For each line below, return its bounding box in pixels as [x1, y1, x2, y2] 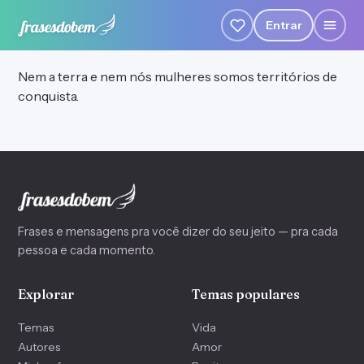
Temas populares [192, 285, 300, 302]
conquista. [18, 87, 79, 104]
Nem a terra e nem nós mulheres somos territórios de [18, 67, 337, 84]
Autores [18, 339, 60, 354]
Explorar [18, 285, 74, 302]
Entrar [265, 17, 302, 32]
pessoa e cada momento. [18, 242, 155, 258]
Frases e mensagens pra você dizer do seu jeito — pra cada [18, 223, 338, 239]
